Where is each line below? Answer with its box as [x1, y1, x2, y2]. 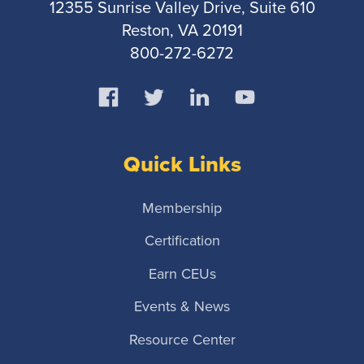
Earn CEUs [148, 262, 216, 284]
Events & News [134, 296, 230, 318]
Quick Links [123, 148, 241, 181]
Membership [142, 197, 222, 219]
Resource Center [128, 328, 236, 350]
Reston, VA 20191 [121, 17, 243, 42]
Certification [144, 230, 220, 252]
